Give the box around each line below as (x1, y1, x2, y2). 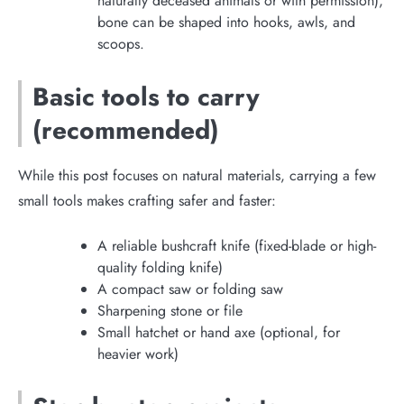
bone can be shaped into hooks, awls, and (97, 11, 355, 32)
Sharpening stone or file (97, 299, 243, 321)
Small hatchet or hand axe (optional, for (97, 321, 340, 343)
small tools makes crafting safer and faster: (18, 189, 276, 211)
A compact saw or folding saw (97, 278, 283, 299)
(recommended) (32, 111, 219, 149)
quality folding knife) (97, 256, 223, 278)
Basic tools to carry (32, 78, 260, 115)
